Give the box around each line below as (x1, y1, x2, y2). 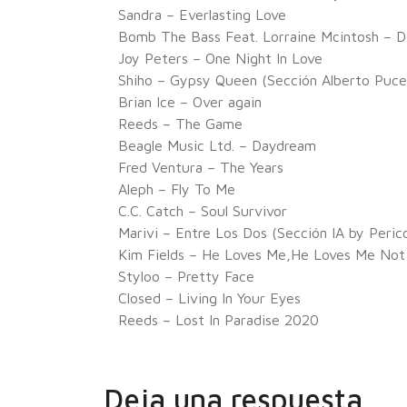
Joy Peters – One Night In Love (118, 50, 323, 66)
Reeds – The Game (118, 115, 243, 132)
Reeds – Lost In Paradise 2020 (118, 312, 319, 328)
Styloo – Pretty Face (118, 268, 254, 284)
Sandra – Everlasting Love (118, 6, 286, 23)
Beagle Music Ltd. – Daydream (118, 137, 316, 154)
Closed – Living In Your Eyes (118, 290, 301, 306)
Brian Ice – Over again (118, 94, 262, 110)
